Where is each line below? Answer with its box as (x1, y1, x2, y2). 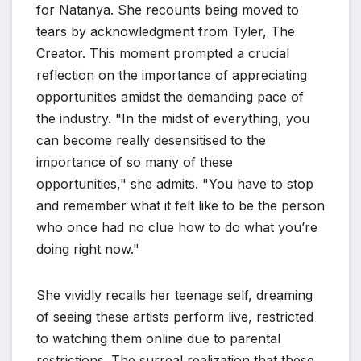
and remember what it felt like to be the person (36, 197, 325, 214)
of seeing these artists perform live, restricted (36, 309, 313, 325)
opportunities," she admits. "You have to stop (36, 176, 313, 192)
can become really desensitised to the (36, 132, 266, 148)
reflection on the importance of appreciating (36, 67, 307, 83)
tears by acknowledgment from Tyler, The (36, 23, 295, 39)
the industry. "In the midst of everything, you (36, 110, 309, 127)
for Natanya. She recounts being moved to (36, 2, 299, 18)
